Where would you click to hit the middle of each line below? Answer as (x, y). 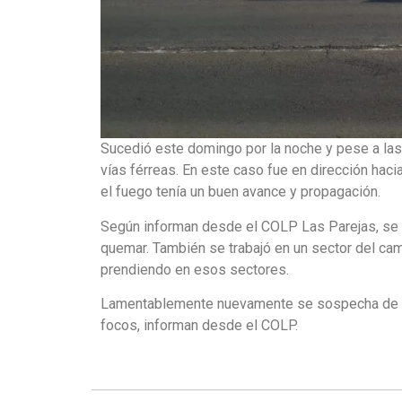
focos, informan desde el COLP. (199, 326)
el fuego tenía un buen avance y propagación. (240, 192)
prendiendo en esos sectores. (195, 269)
